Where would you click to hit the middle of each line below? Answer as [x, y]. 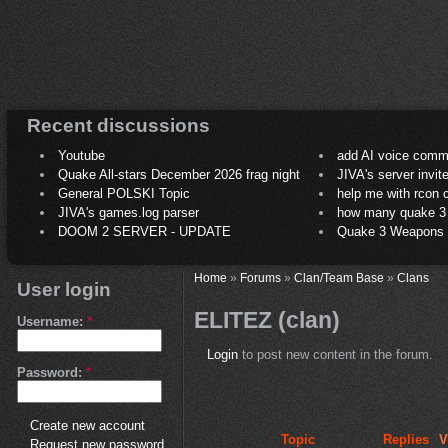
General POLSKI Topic [124, 194]
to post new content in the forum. [335, 355]
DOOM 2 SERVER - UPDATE [144, 232]
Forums [260, 278]
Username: [52, 322]
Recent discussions [118, 125]
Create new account [87, 426]
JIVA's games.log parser [128, 213]
